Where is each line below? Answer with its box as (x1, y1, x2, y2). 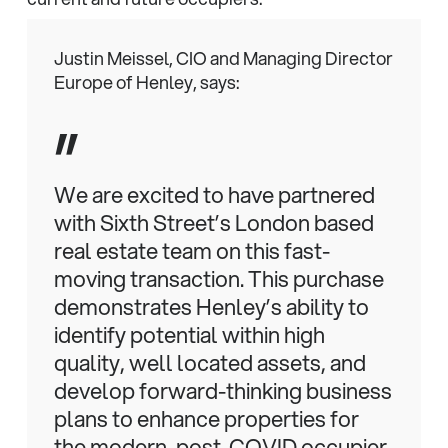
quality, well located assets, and (53, 346, 366, 378)
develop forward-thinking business (53, 374, 392, 406)
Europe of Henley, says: (53, 68, 240, 95)
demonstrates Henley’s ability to (53, 290, 369, 322)
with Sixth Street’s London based (53, 206, 374, 238)
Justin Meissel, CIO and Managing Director (53, 44, 393, 71)
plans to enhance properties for (53, 402, 359, 434)
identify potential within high (53, 318, 325, 350)
